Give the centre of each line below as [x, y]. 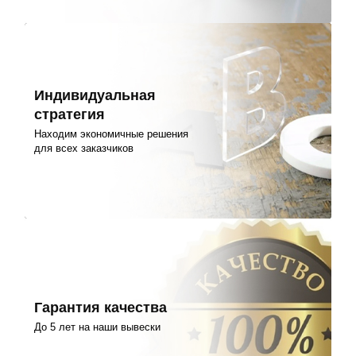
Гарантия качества [101, 308]
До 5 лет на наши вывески [98, 327]
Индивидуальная [95, 95]
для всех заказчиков [84, 149]
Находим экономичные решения [112, 134]
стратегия [70, 114]
